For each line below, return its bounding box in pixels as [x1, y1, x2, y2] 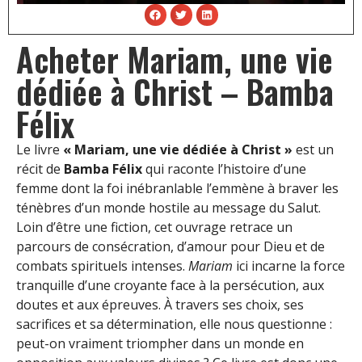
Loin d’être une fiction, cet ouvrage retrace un [16, 217, 293, 236]
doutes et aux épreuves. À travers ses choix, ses [16, 295, 304, 314]
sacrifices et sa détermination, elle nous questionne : [16, 314, 332, 333]
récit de [16, 159, 64, 178]
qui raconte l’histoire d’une [142, 159, 306, 178]
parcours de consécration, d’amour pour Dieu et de [16, 237, 325, 255]
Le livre [16, 140, 60, 158]
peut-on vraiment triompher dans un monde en [16, 334, 304, 352]
